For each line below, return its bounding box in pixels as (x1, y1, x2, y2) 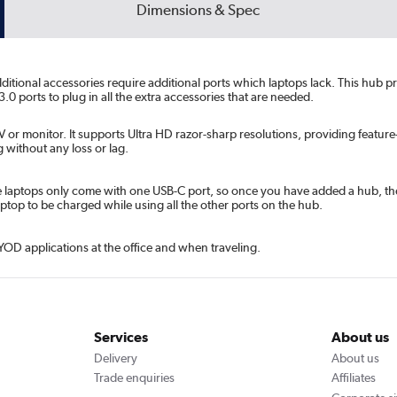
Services (93, 329, 148, 346)
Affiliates (331, 370, 377, 385)
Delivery (93, 350, 137, 365)
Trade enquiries (93, 370, 175, 385)
